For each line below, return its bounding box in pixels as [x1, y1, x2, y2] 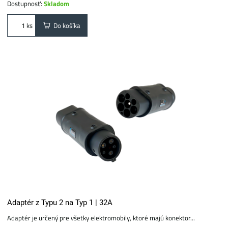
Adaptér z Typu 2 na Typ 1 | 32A [7, 198, 113, 207]
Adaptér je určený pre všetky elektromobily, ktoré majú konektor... [7, 213, 195, 223]
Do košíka [50, 20, 81, 31]
